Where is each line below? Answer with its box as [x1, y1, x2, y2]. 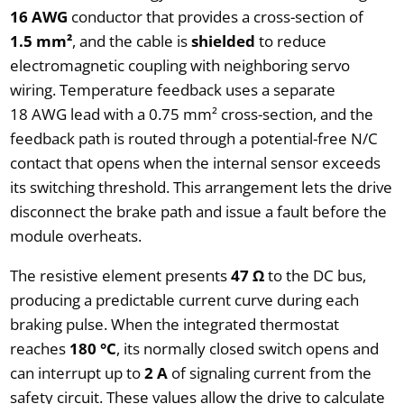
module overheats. [9, 225, 142, 246]
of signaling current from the [167, 362, 372, 383]
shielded [190, 30, 255, 51]
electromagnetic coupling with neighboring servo [9, 54, 350, 76]
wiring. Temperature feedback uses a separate [9, 78, 335, 100]
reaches [9, 337, 69, 359]
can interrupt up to [9, 362, 144, 383]
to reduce [254, 30, 326, 51]
